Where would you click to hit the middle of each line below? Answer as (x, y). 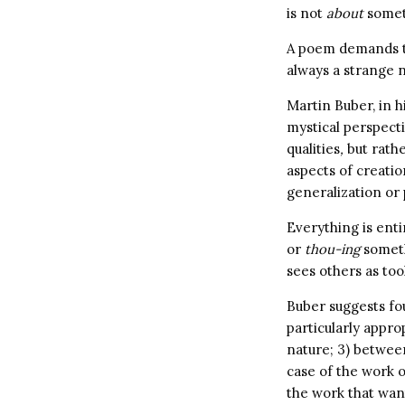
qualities (313, 149)
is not (306, 13)
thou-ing (332, 249)
